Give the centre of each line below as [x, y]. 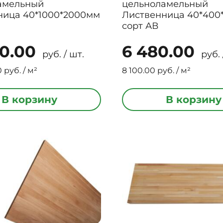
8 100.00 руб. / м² [157, 70]
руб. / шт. [62, 54]
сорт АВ [140, 26]
